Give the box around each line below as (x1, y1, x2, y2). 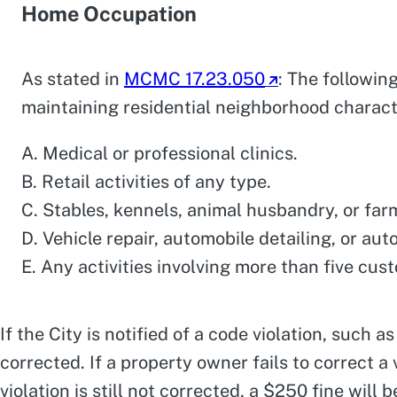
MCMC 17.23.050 (124, 68, 265, 90)
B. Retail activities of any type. (21, 171, 271, 193)
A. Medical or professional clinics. (21, 143, 298, 165)
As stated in (21, 68, 124, 90)
